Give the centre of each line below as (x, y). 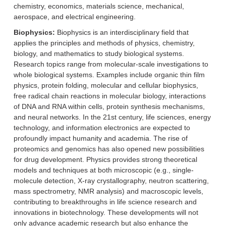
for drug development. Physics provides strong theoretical (105, 159)
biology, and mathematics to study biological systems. (99, 53)
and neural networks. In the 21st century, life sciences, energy (112, 117)
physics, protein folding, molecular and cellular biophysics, (106, 85)
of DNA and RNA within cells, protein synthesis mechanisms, (109, 106)
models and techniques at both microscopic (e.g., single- (104, 170)
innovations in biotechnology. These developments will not (106, 212)
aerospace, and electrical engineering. (75, 16)
